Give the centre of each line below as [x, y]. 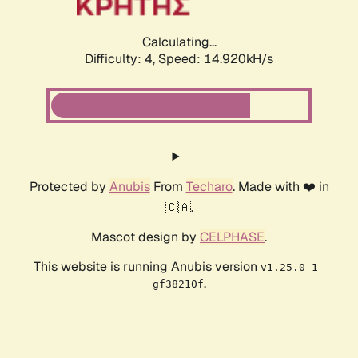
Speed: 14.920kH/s [216, 59]
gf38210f [178, 284]
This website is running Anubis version [147, 267]
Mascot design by [145, 237]
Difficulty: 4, [121, 59]
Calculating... [179, 42]
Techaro [209, 187]
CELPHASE [232, 237]
